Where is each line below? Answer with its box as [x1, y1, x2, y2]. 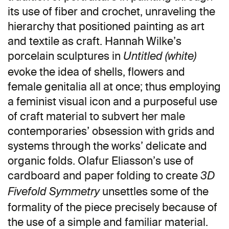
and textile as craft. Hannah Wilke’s [8, 34, 181, 48]
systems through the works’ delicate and [8, 139, 207, 153]
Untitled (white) [123, 51, 196, 63]
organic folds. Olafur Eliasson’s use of [8, 153, 194, 168]
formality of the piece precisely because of [8, 200, 217, 214]
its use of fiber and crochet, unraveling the [8, 4, 215, 18]
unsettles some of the [100, 184, 209, 198]
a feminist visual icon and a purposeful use [8, 94, 217, 108]
